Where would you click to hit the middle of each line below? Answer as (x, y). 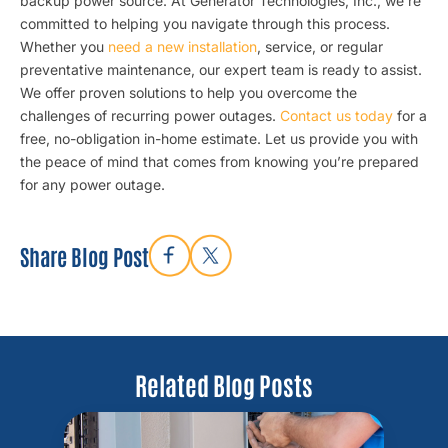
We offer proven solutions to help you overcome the (188, 92)
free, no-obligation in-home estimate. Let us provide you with (219, 138)
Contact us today (336, 115)
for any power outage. (92, 184)
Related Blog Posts (224, 384)
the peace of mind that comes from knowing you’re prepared (219, 161)
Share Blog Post (84, 255)
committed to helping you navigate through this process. (205, 23)
